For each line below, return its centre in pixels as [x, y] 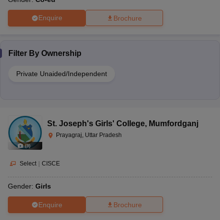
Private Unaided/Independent [62, 73]
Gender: [22, 186]
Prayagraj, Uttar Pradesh [89, 135]
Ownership [61, 53]
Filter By [25, 53]
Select [28, 163]
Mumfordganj [174, 123]
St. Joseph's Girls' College [96, 123]
